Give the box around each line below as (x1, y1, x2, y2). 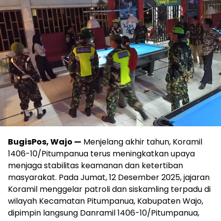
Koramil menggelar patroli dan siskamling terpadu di (8, 184, 211, 195)
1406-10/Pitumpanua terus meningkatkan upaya (8, 148, 195, 159)
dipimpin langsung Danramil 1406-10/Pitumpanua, (8, 207, 199, 219)
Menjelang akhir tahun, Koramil (81, 136, 202, 147)
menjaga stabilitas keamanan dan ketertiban (8, 160, 183, 171)
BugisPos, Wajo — (8, 136, 81, 147)
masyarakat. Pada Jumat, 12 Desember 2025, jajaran (8, 172, 210, 183)
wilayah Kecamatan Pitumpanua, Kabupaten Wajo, (8, 195, 203, 207)
